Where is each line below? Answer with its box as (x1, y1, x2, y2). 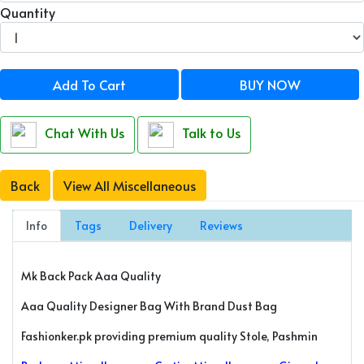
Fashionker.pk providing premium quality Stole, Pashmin (21, 328, 318, 344)
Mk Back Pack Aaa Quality (21, 268, 161, 284)
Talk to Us (182, 123, 240, 141)
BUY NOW (239, 76, 301, 93)
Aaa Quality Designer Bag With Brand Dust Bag (21, 298, 277, 314)
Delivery (129, 218, 172, 233)
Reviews (200, 218, 243, 233)
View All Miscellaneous (63, 176, 196, 194)
